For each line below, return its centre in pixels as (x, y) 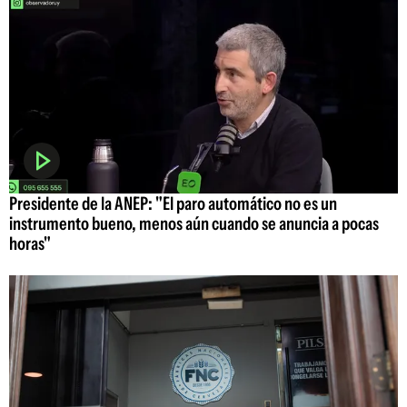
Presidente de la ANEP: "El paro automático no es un (173, 203)
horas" (30, 243)
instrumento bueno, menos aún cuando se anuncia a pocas (194, 223)
